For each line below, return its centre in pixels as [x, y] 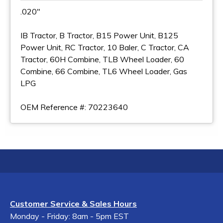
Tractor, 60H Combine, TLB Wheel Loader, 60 [102, 59]
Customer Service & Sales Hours [73, 204]
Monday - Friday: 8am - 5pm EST [69, 216]
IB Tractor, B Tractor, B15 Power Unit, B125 [99, 35]
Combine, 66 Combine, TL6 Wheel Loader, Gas [104, 71]
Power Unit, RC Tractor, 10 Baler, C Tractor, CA [105, 47]
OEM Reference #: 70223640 [74, 107]
